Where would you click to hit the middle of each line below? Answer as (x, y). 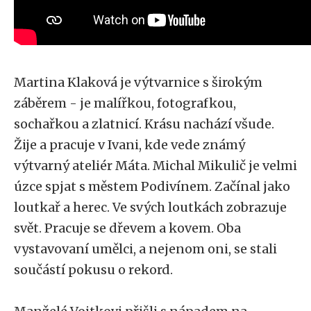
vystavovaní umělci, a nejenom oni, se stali (145, 249)
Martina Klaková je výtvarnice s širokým (138, 82)
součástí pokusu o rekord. (95, 270)
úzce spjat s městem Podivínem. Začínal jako (152, 186)
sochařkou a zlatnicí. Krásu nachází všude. (144, 124)
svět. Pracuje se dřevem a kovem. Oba (127, 228)
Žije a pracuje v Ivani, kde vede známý (129, 145)
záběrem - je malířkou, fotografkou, (125, 103)
